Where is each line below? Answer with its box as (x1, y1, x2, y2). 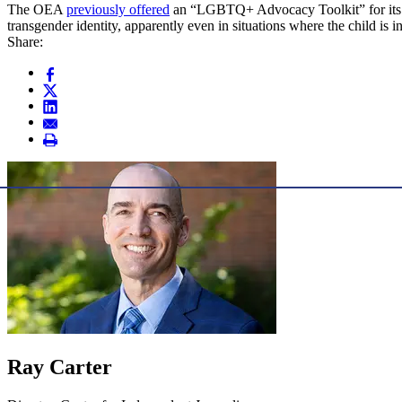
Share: (7, 34, 43, 50)
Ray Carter (7, 354, 112, 379)
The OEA (7, 2, 66, 18)
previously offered (66, 2, 170, 18)
